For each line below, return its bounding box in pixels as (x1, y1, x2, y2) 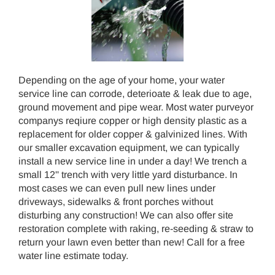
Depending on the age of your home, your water (18, 75, 225, 85)
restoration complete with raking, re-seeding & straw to (18, 223, 254, 234)
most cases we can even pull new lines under (18, 183, 215, 193)
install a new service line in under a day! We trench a (18, 156, 247, 166)
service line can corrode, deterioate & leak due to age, (18, 88, 252, 99)
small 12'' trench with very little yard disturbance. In (18, 169, 238, 180)
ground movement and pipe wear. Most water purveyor (18, 102, 254, 112)
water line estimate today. (18, 250, 128, 261)
